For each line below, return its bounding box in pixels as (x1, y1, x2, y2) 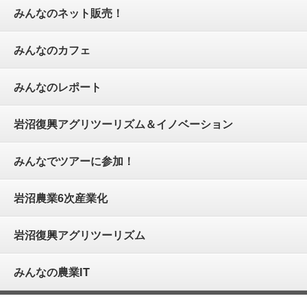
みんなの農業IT (13, 264, 90, 280)
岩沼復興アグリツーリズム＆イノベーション (13, 116, 233, 132)
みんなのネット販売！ (13, 5, 123, 21)
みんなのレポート (13, 79, 101, 95)
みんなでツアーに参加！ (13, 153, 134, 169)
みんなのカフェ (13, 42, 90, 58)
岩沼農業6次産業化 (13, 190, 108, 206)
